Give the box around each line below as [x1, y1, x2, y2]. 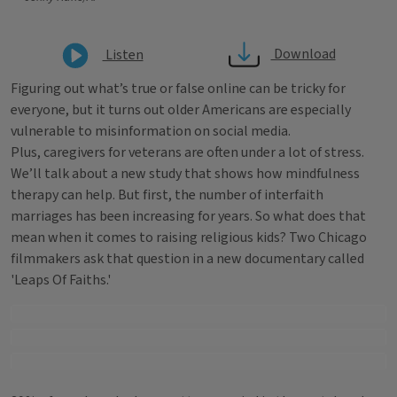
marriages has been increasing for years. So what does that [11, 206, 366, 226]
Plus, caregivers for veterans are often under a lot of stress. [11, 143, 364, 162]
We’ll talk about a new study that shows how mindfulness [11, 164, 360, 183]
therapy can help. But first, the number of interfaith [11, 185, 323, 205]
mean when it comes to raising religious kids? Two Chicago [11, 228, 367, 247]
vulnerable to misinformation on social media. [11, 121, 291, 141]
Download [270, 44, 336, 65]
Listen [102, 44, 144, 65]
